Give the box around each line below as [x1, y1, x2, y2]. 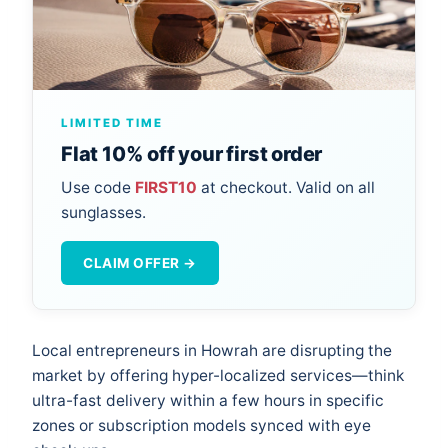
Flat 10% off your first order [61, 142, 323, 167]
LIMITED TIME [61, 115, 163, 130]
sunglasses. [61, 202, 146, 222]
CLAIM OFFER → [83, 255, 197, 272]
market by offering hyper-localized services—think [32, 366, 404, 386]
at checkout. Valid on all [197, 177, 375, 197]
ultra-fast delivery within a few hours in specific [32, 391, 384, 411]
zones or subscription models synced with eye [32, 416, 371, 436]
